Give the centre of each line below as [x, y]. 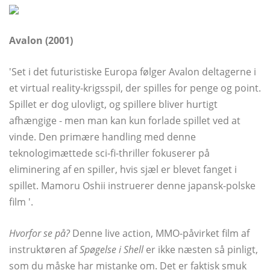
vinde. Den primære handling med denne [102, 137]
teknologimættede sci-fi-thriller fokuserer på [109, 153]
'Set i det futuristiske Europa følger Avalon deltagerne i [133, 71]
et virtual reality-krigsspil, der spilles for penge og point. [135, 88]
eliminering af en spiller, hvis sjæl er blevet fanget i [123, 169]
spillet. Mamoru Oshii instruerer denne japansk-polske [132, 185]
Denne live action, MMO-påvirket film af [160, 233]
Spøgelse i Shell [111, 249]
